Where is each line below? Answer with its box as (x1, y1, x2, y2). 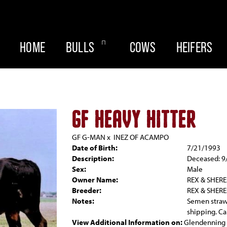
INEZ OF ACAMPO (113, 132, 169, 142)
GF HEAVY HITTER (71, 108, 197, 132)
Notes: (71, 196, 94, 206)
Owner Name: (71, 175, 118, 184)
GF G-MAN (71, 132, 105, 142)
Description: (71, 154, 114, 163)
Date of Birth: (71, 143, 118, 153)
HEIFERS (176, 39, 213, 55)
